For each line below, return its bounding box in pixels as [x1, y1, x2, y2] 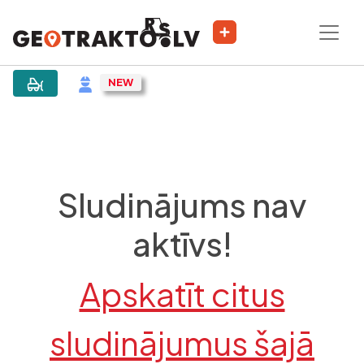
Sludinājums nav [58, 184, 306, 225]
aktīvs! [132, 223, 232, 264]
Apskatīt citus [79, 273, 285, 314]
